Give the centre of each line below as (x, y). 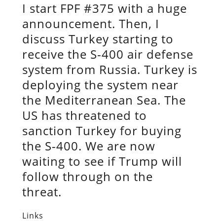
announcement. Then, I (91, 23)
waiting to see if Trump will (102, 161)
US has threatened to (84, 115)
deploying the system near (100, 84)
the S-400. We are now (89, 146)
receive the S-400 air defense (108, 54)
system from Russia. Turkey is (110, 69)
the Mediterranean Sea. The (104, 100)
